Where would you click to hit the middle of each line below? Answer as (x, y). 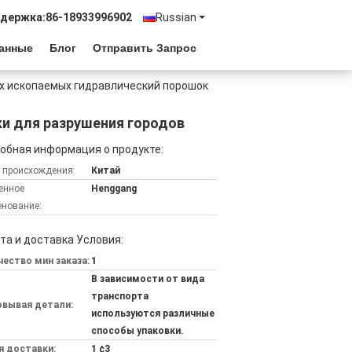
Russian (176, 17)
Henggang (114, 189)
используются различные (153, 313)
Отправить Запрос (145, 48)
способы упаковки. (137, 331)
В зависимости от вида (148, 279)
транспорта (120, 296)
